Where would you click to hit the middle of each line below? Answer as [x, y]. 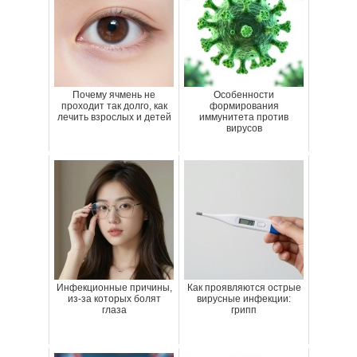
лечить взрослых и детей [114, 118]
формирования [244, 106]
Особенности [244, 95]
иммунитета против [244, 118]
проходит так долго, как [114, 106]
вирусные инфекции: [244, 299]
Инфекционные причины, [114, 288]
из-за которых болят [114, 299]
